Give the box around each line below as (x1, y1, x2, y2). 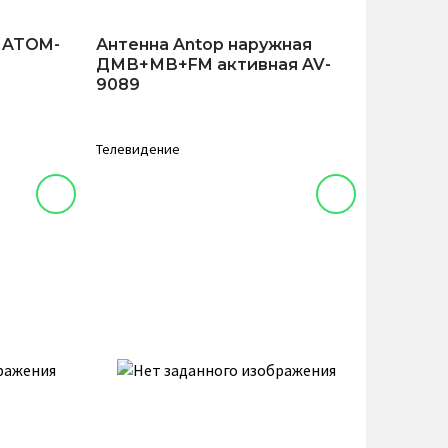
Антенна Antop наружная (96, 35, 312, 54)
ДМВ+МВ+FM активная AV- (96, 55, 331, 74)
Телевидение (96, 140, 180, 158)
